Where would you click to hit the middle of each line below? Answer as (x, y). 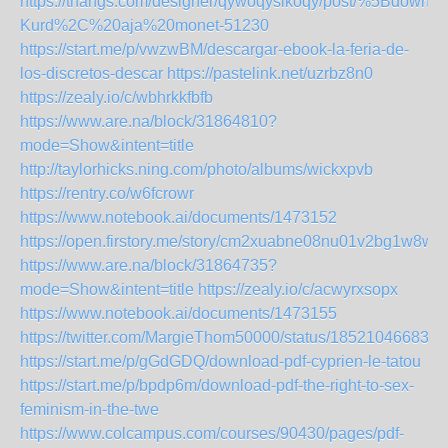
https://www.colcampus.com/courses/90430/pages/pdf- (212, 433)
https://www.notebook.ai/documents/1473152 (178, 217)
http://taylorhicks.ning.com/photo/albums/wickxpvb (196, 169)
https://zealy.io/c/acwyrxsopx (298, 289)
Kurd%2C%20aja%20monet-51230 (144, 25)
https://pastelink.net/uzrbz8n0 (270, 73)
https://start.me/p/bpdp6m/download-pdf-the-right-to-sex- (217, 385)
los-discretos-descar (91, 73)
